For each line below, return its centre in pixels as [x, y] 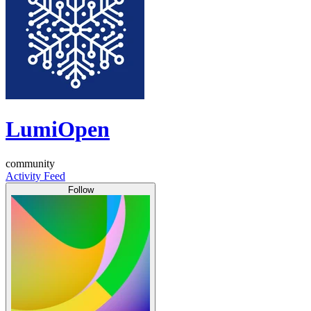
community [30, 163]
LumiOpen [58, 129]
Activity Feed [35, 176]
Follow [81, 190]
